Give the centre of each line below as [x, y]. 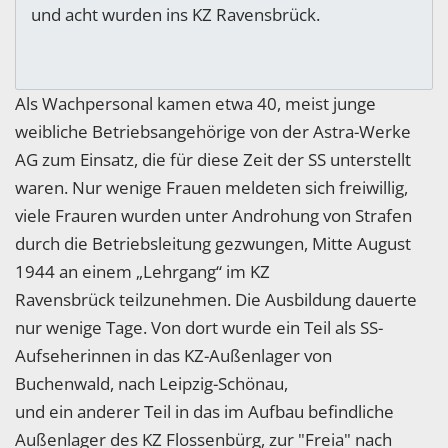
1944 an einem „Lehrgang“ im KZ [142, 272]
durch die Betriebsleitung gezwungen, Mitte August [213, 244]
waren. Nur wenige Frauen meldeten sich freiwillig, [211, 188]
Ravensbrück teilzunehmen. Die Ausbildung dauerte [216, 300]
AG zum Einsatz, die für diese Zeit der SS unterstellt [213, 160]
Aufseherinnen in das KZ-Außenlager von [173, 356]
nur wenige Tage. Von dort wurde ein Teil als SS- [199, 328]
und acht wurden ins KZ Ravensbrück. [175, 15]
